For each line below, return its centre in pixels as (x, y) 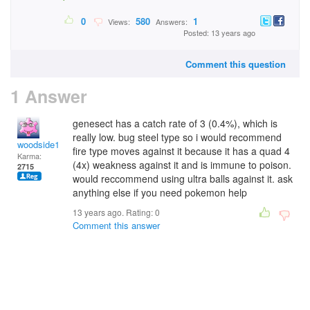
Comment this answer (116, 225)
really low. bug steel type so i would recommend (177, 137)
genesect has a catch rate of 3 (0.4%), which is (175, 123)
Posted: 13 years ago (219, 33)
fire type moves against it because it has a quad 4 (181, 151)
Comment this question (236, 64)
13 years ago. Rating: (114, 212)
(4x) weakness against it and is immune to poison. (182, 165)
